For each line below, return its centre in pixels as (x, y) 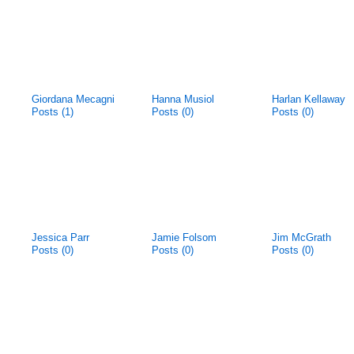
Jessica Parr (60, 237)
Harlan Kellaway (309, 99)
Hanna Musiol (183, 99)
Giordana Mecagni (73, 99)
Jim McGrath (301, 237)
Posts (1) (53, 112)
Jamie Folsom (184, 237)
